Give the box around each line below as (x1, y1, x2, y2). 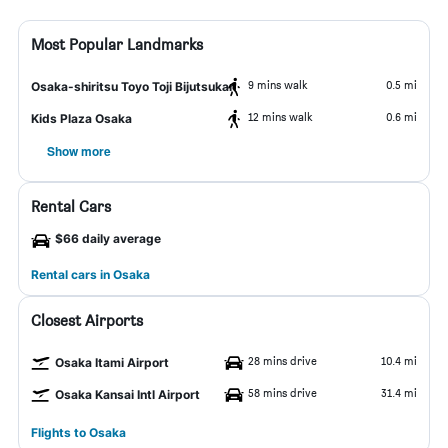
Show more (47, 142, 111, 160)
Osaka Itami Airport (55, 355, 169, 370)
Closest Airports (31, 311, 143, 330)
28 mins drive (248, 353, 317, 368)
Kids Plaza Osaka (31, 111, 132, 126)
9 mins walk (248, 77, 308, 92)
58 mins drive (248, 385, 317, 400)
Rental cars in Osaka (31, 267, 150, 282)
